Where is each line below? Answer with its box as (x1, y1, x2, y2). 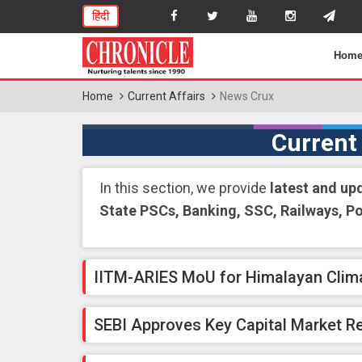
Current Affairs (128, 90, 205, 103)
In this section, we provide (99, 179, 270, 196)
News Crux (220, 90, 274, 103)
